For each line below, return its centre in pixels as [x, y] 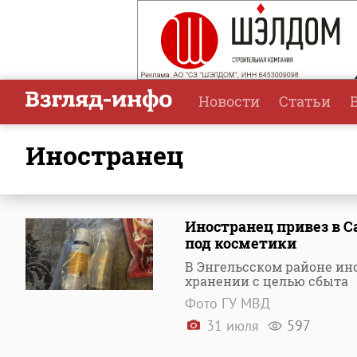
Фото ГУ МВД [228, 303]
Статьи [305, 101]
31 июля [233, 326]
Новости [229, 101]
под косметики [241, 243]
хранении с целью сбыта [267, 281]
